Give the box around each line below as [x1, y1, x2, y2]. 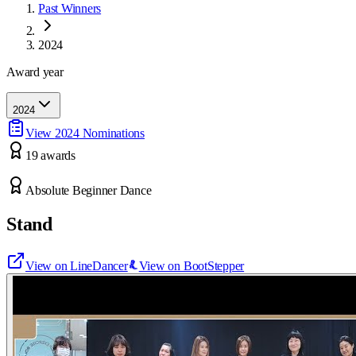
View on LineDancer [25, 258, 128, 273]
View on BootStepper [138, 258, 245, 273]
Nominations [79, 126, 145, 140]
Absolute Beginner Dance [25, 183, 152, 197]
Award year [6, 64, 64, 79]
